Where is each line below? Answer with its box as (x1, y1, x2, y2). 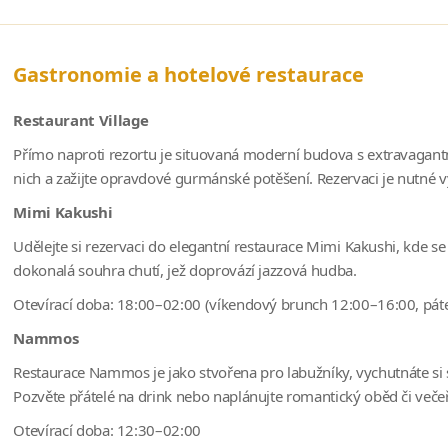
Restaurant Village (13, 109, 150, 130)
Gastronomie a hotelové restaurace (13, 60, 365, 88)
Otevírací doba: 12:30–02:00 (13, 419, 201, 440)
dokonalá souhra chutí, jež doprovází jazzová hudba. (13, 259, 357, 280)
